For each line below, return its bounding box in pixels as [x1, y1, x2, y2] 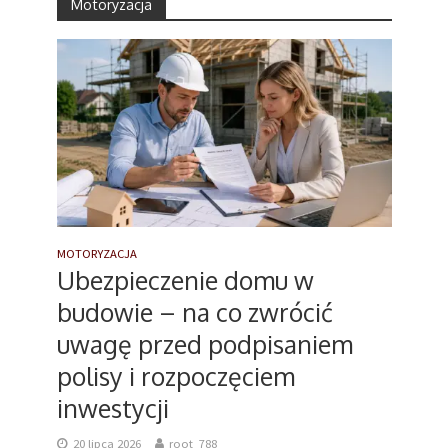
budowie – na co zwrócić [56, 295, 333, 328]
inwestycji [56, 391, 169, 424]
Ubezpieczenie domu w [56, 263, 314, 296]
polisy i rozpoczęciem [56, 359, 295, 392]
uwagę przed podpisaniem [56, 327, 353, 360]
